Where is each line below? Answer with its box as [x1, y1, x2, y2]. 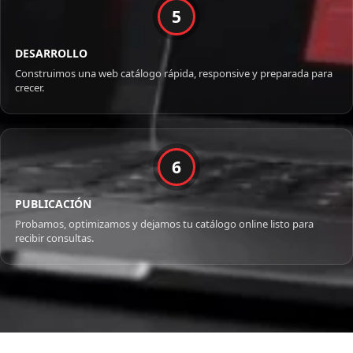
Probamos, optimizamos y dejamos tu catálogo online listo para [15, 217, 314, 232]
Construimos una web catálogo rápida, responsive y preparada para [15, 66, 333, 81]
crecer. [15, 80, 44, 95]
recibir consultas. [15, 231, 94, 246]
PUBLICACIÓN [15, 196, 91, 212]
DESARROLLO [15, 46, 87, 61]
